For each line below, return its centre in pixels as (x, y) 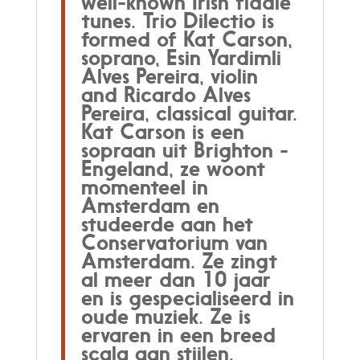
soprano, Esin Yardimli (181, 57)
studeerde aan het (167, 223)
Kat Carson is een (162, 131)
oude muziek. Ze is (166, 316)
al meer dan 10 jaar (176, 279)
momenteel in (144, 186)
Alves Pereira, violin (169, 76)
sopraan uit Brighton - (184, 149)
